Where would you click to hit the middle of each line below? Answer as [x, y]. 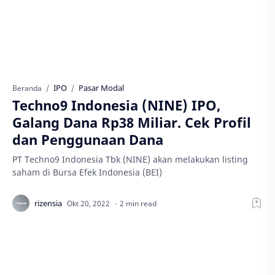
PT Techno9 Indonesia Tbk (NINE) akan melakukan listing [130, 159]
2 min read [138, 203]
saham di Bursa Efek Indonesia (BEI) [87, 172]
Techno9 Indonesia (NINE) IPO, [116, 105]
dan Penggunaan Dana [88, 139]
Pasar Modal [101, 88]
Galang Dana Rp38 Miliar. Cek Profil [132, 122]
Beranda [27, 88]
